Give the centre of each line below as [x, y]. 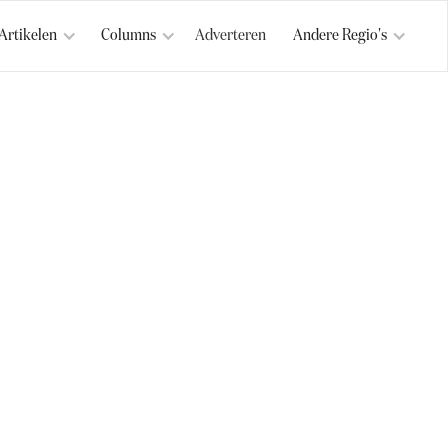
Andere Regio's [340, 35]
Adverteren [230, 35]
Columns [128, 35]
